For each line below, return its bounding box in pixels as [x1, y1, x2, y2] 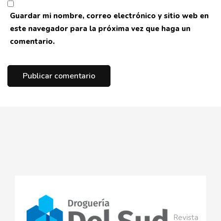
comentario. [10, 36, 55, 46]
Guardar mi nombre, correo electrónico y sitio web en [10, 10, 209, 21]
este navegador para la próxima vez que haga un [10, 23, 190, 34]
